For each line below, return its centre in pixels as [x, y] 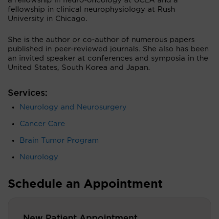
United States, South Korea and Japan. [79, 68]
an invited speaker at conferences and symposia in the [108, 58]
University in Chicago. [49, 19]
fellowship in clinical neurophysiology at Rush [91, 10]
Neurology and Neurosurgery [73, 107]
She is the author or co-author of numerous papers [101, 40]
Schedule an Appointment [85, 184]
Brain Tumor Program [59, 141]
